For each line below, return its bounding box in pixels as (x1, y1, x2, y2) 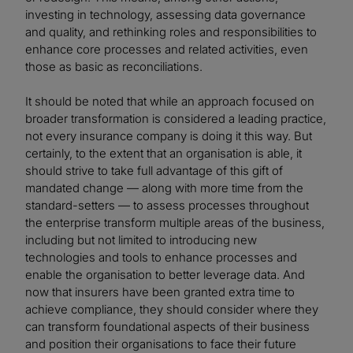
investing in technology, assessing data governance (25, 7, 306, 23)
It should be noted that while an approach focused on (25, 94, 314, 110)
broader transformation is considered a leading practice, (25, 111, 326, 127)
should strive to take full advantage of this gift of (25, 163, 283, 179)
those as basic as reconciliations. (25, 59, 203, 75)
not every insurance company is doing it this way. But (25, 128, 312, 144)
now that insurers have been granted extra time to (25, 284, 295, 300)
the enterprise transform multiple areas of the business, (25, 215, 325, 231)
